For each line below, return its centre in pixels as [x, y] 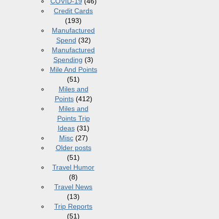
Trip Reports [73, 207]
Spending [68, 60]
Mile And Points [73, 70]
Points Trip [73, 119]
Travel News [73, 187]
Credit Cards [73, 11]
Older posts [73, 148]
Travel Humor [73, 167]
